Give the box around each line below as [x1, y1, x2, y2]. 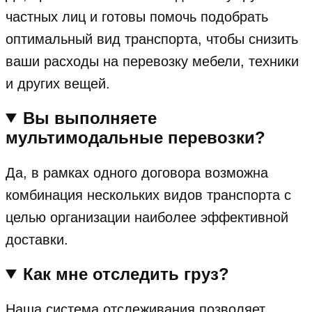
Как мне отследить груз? [23, 264, 230, 283]
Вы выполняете [23, 108, 157, 127]
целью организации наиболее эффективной [6, 209, 288, 225]
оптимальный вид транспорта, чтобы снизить [6, 31, 298, 47]
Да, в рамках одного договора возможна [6, 164, 268, 180]
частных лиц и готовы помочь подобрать [6, 8, 268, 24]
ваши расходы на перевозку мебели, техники [6, 53, 299, 69]
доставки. [6, 231, 68, 247]
